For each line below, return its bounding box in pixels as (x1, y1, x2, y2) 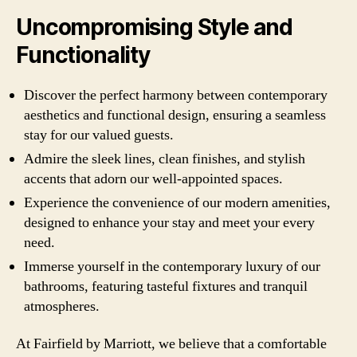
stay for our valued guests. (24, 125, 174, 144)
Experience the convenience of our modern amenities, (24, 193, 331, 212)
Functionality (16, 41, 150, 69)
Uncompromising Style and (16, 13, 293, 41)
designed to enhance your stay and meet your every (24, 213, 315, 232)
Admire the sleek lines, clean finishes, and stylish (24, 149, 305, 168)
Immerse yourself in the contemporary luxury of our (24, 257, 320, 276)
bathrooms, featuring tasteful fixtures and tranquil (24, 277, 308, 296)
